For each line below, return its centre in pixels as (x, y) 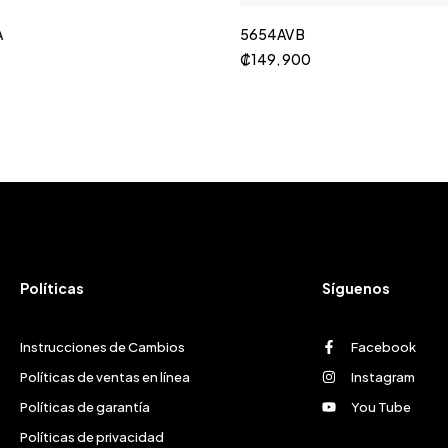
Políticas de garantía (84, 407)
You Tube (380, 407)
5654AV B (272, 34)
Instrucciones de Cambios (102, 347)
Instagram (382, 377)
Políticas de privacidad (91, 437)
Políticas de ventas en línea (104, 377)
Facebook (383, 347)
